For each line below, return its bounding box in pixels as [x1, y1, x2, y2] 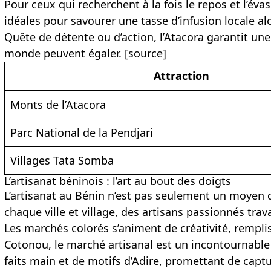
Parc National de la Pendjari [10, 125, 154, 140]
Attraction [153, 68, 209, 83]
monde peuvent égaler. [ [4, 46, 129, 61]
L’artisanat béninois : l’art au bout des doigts [4, 174, 232, 189]
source [128, 46, 163, 61]
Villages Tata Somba [10, 153, 114, 168]
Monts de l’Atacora [10, 97, 106, 113]
